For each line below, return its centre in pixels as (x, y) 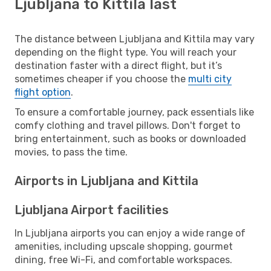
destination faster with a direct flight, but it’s (118, 65)
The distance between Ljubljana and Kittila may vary (135, 39)
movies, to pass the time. (71, 152)
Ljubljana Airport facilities (92, 210)
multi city (210, 79)
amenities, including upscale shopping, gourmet (124, 246)
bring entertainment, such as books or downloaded (130, 139)
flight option (43, 92)
